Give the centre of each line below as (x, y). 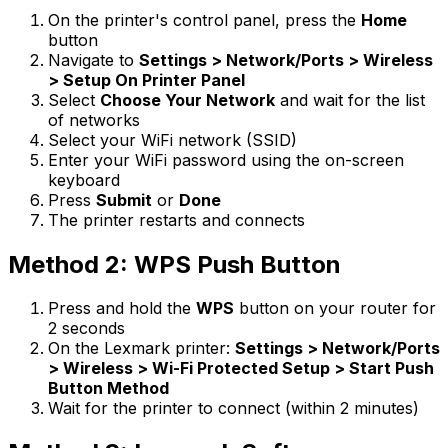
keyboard (84, 179)
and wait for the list (350, 99)
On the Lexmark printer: (141, 348)
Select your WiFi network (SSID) (172, 139)
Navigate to (93, 59)
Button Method (108, 388)
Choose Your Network (187, 99)
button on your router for (335, 308)
